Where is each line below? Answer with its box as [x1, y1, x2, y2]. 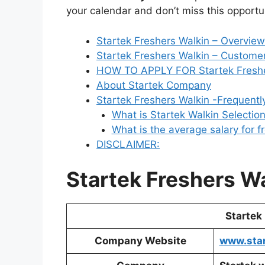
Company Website [94, 235, 186, 247]
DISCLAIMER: [96, 138, 160, 150]
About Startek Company [96, 79, 211, 91]
